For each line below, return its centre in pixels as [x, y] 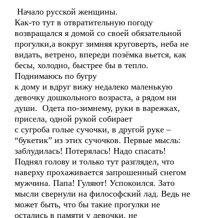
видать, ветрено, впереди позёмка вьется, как [100, 54]
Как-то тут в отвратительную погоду [84, 22]
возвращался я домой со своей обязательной [98, 33]
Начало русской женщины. [66, 12]
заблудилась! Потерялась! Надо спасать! [90, 151]
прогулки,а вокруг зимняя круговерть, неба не [102, 44]
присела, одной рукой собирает [73, 119]
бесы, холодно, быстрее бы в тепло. [82, 65]
